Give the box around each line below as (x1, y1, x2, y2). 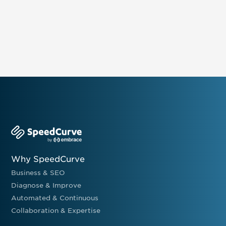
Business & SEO (11, 168, 66, 177)
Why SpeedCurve (11, 154, 85, 164)
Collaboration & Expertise (11, 206, 101, 214)
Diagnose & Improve (11, 181, 82, 189)
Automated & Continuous (11, 194, 99, 202)
